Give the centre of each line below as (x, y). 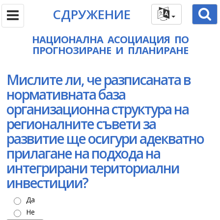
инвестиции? (47, 183)
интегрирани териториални (93, 168)
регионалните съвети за (81, 124)
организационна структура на (97, 109)
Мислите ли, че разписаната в (98, 80)
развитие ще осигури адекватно (105, 138)
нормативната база (66, 94)
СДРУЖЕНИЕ (92, 14)
